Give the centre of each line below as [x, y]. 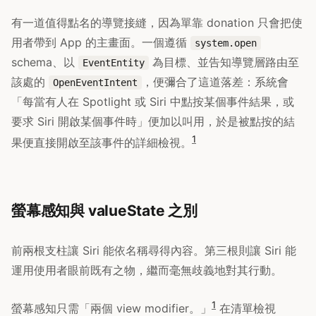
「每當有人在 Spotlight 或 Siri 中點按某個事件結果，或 [153, 102]
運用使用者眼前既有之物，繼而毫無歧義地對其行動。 [147, 271]
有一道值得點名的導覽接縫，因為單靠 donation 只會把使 [157, 23]
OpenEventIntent [95, 83]
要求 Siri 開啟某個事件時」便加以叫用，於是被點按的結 [153, 122]
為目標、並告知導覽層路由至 [224, 62]
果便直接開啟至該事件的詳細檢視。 [102, 143]
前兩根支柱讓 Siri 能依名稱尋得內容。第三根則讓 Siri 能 [154, 251]
